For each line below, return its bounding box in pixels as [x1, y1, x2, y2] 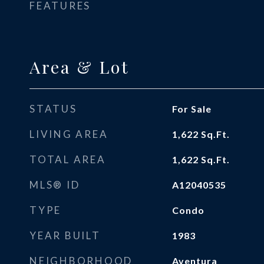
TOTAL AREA [29, 153, 106, 166]
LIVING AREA [29, 128, 108, 140]
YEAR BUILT [29, 229, 101, 242]
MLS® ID [29, 179, 80, 191]
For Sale [171, 103, 212, 114]
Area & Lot [29, 55, 130, 78]
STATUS [29, 103, 77, 115]
